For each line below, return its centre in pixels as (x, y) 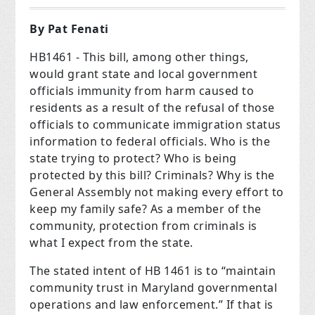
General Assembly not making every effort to (157, 192)
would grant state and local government (144, 74)
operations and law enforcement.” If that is (152, 305)
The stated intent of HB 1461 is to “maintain (153, 271)
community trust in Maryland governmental (154, 288)
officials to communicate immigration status (155, 125)
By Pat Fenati (69, 29)
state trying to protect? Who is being (133, 159)
